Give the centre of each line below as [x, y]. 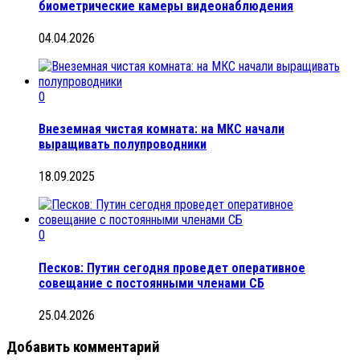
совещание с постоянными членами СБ [151, 283]
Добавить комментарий [83, 347]
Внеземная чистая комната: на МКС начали [162, 129]
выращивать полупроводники [123, 145]
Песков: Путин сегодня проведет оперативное [172, 268]
